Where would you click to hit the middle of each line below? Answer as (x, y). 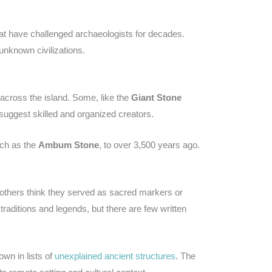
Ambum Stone (69, 144)
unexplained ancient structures (115, 256)
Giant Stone (156, 97)
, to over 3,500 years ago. (149, 144)
